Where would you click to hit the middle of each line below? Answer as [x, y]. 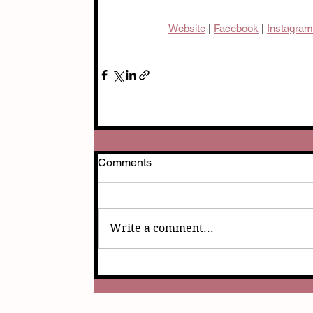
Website [187, 28]
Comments [125, 162]
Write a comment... [162, 228]
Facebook [236, 28]
